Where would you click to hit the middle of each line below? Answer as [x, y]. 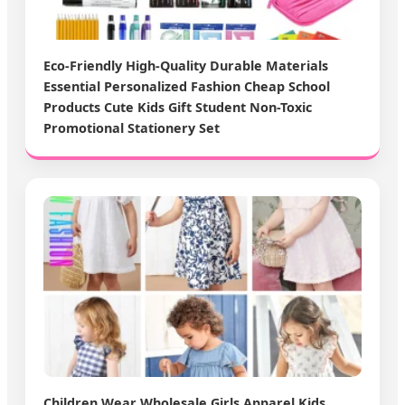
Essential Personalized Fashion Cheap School [187, 86]
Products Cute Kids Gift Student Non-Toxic [178, 107]
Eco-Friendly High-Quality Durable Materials [186, 65]
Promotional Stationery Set [132, 127]
